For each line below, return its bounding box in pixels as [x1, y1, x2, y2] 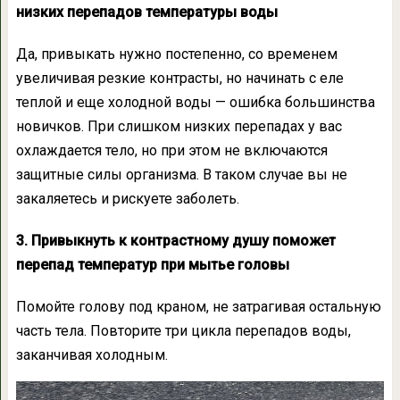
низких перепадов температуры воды [15, 4, 278, 21]
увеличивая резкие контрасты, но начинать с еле [15, 70, 344, 87]
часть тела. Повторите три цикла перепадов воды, [15, 322, 351, 340]
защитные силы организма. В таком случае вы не [15, 166, 347, 184]
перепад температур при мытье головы [15, 256, 289, 274]
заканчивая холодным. [15, 346, 168, 364]
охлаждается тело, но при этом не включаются [15, 142, 328, 160]
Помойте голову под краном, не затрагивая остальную [15, 298, 381, 316]
